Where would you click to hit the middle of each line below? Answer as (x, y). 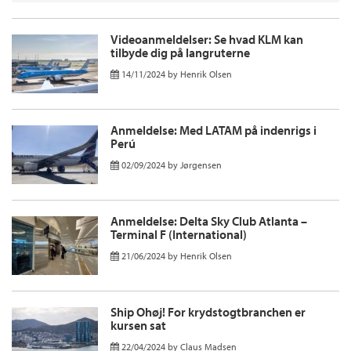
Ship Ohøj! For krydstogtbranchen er (208, 312)
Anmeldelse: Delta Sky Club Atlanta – (209, 221)
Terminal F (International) (179, 235)
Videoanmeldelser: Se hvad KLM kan (207, 40)
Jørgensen (201, 165)
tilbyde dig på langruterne (180, 53)
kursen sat (138, 326)
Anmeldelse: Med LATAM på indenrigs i (213, 130)
